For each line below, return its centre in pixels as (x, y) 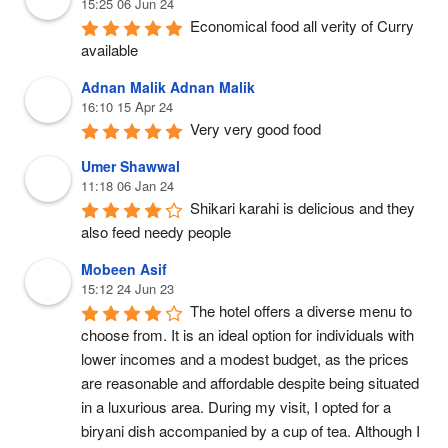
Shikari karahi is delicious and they (302, 208)
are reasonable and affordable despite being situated (250, 383)
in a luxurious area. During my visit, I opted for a (236, 407)
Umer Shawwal (130, 166)
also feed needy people (156, 232)
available (109, 50)
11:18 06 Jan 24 (127, 186)
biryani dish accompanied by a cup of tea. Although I (250, 431)
